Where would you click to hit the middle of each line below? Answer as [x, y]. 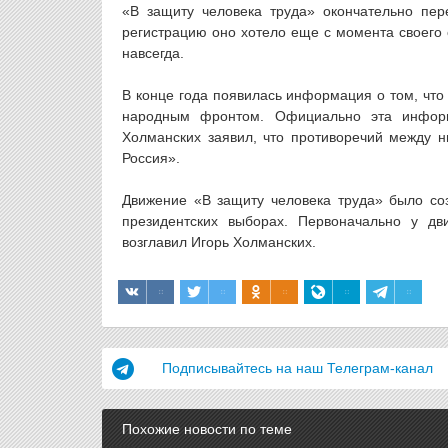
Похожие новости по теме [207, 429]
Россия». [151, 158]
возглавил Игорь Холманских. [219, 242]
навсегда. [153, 53]
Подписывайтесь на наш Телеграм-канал [297, 368]
